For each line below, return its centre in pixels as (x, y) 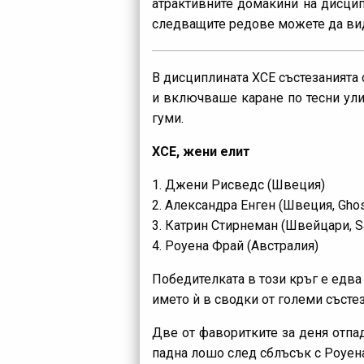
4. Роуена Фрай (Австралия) (235, 245)
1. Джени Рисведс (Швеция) (238, 184)
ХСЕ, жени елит (201, 151)
